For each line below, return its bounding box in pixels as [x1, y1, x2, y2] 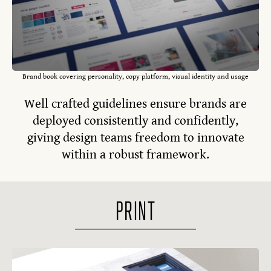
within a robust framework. [62, 147, 209, 162]
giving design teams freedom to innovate [27, 130, 244, 145]
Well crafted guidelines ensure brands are [24, 96, 247, 111]
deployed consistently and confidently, [33, 113, 238, 128]
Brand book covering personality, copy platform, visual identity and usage [22, 73, 249, 81]
